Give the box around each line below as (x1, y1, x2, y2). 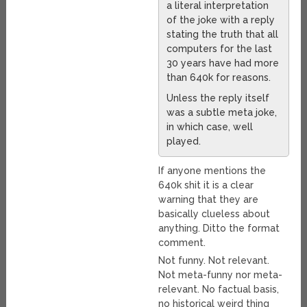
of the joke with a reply (167, 14, 275, 26)
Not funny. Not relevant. (158, 255, 270, 267)
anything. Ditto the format (158, 223, 280, 234)
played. (167, 136, 201, 147)
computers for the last (167, 43, 273, 55)
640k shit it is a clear (158, 180, 254, 191)
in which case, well (167, 121, 254, 133)
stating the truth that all (167, 29, 279, 40)
